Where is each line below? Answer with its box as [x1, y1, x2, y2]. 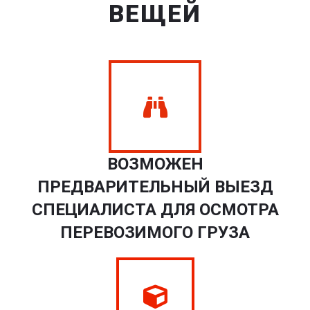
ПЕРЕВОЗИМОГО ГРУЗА [60, 223, 250, 242]
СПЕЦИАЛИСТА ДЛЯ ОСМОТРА [31, 200, 279, 219]
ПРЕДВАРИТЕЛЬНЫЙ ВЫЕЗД [37, 177, 273, 197]
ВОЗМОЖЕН [107, 154, 203, 174]
